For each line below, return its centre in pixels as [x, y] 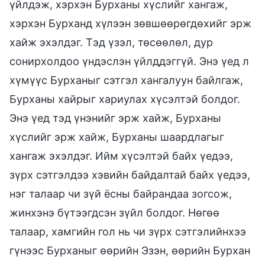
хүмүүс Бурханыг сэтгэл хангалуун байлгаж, [126, 80]
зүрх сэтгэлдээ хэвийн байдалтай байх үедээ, [130, 174]
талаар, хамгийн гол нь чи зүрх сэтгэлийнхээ [128, 231]
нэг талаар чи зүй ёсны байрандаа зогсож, [121, 193]
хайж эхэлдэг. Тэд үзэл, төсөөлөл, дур [111, 42]
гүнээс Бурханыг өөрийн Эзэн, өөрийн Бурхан [130, 250]
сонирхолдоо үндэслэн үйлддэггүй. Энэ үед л [129, 61]
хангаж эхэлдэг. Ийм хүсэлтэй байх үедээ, [121, 156]
